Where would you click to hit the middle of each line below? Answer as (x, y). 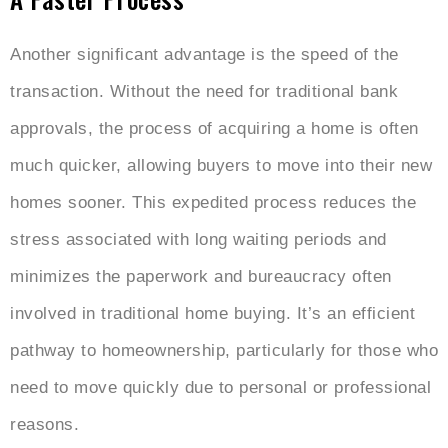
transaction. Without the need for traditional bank (204, 91)
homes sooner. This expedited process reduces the (213, 202)
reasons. (44, 424)
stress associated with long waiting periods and (198, 239)
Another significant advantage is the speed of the (204, 54)
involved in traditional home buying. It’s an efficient (212, 313)
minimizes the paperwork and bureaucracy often (201, 276)
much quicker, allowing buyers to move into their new (221, 165)
